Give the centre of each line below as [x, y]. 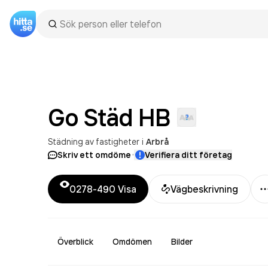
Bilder [182, 242]
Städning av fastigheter [94, 141]
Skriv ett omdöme [94, 155]
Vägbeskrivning [204, 189]
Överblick [75, 242]
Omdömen [132, 242]
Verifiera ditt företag [188, 155]
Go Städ [91, 117]
